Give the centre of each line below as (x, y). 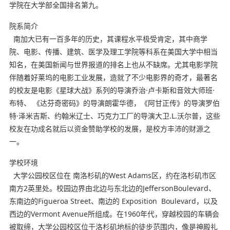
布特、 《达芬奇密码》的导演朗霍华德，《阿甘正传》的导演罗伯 (114, 103)
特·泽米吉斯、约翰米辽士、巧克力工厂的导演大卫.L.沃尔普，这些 (114, 116)
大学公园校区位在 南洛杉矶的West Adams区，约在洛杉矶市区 (112, 176)
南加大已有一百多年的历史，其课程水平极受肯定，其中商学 (108, 39)
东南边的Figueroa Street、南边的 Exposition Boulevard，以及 (113, 201)
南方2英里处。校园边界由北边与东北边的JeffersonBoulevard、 (112, 188)
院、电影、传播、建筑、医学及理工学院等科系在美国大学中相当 (113, 52)
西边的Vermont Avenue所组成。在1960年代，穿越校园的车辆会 (114, 214)
